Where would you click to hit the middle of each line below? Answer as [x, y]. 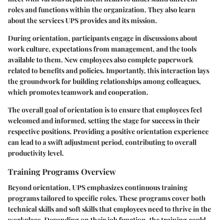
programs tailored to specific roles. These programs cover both [107, 198]
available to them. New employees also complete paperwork [100, 60]
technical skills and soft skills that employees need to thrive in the [110, 209]
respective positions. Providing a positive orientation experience [108, 132]
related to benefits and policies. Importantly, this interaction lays [109, 71]
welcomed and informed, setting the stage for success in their [104, 121]
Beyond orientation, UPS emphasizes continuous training [98, 187]
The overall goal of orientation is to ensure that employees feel [105, 110]
